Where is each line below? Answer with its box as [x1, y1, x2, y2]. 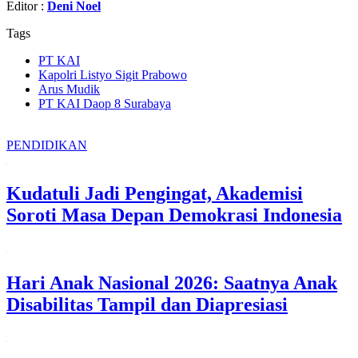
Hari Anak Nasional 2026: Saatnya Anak [6, 272, 337, 293]
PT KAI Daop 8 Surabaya [38, 96, 171, 110]
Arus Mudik [38, 82, 100, 96]
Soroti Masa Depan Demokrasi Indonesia [6, 204, 342, 225]
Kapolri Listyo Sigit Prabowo [38, 67, 187, 82]
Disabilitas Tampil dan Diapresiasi [6, 293, 288, 315]
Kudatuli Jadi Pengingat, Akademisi [6, 182, 303, 204]
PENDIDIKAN [6, 137, 87, 152]
